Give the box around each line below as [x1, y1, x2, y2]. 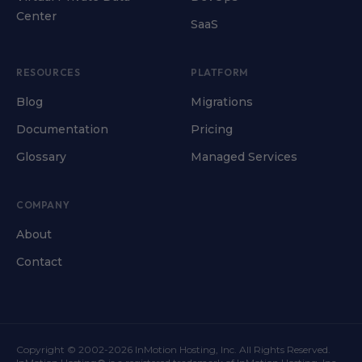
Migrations [191, 95, 253, 109]
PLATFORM [191, 66, 248, 78]
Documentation [16, 122, 108, 137]
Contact [16, 255, 62, 269]
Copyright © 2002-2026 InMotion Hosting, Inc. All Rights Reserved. [16, 343, 330, 356]
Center [16, 9, 57, 23]
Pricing [191, 122, 233, 137]
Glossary [16, 149, 66, 164]
